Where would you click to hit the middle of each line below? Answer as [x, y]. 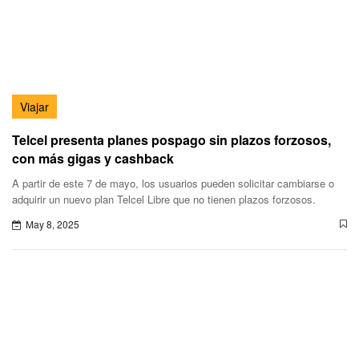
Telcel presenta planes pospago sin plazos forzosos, [171, 139]
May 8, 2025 [52, 224]
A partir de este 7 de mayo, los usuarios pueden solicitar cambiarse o [173, 183]
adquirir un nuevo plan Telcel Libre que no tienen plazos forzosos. [164, 199]
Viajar [34, 106]
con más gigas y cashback [93, 158]
